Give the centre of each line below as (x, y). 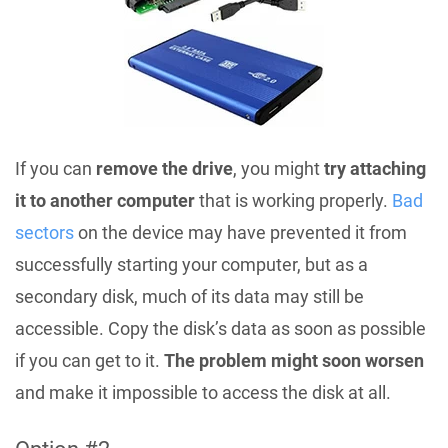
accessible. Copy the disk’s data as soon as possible (220, 329)
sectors (44, 233)
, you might (278, 169)
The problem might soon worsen (294, 361)
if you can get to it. (89, 361)
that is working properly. (293, 201)
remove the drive (164, 169)
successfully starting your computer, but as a (191, 265)
